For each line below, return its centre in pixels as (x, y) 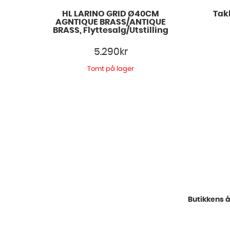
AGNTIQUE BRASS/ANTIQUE (111, 22)
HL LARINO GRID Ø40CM (111, 14)
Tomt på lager (111, 69)
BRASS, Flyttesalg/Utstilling (111, 31)
